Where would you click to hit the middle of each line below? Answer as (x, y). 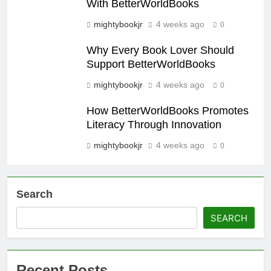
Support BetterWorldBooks (151, 64)
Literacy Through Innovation (154, 124)
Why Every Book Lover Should (160, 50)
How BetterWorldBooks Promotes (168, 110)
